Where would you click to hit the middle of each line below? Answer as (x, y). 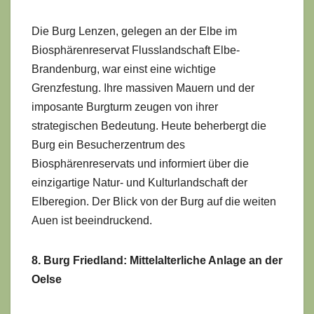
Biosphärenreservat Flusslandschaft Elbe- (136, 50)
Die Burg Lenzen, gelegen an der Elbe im (134, 31)
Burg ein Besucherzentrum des (108, 144)
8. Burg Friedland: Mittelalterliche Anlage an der (157, 260)
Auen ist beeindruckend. (92, 220)
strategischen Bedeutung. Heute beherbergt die (149, 125)
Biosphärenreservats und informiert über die (140, 163)
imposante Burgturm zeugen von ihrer (125, 107)
